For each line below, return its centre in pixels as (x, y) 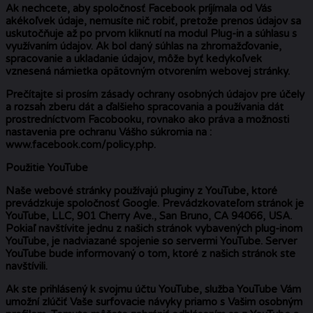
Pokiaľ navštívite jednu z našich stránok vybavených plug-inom (154, 228)
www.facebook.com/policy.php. (81, 144)
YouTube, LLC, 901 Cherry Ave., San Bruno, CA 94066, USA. (149, 216)
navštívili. (27, 266)
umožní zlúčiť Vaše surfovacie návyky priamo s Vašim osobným (154, 301)
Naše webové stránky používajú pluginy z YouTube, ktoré (141, 190)
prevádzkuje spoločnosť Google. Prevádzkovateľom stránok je (155, 203)
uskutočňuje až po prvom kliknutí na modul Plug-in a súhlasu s (151, 33)
